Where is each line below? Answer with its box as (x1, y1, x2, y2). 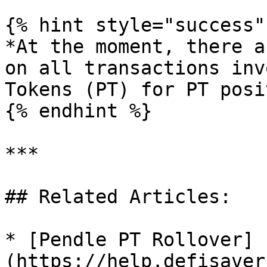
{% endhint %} (5, 100, 152, 122)
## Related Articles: (5, 186, 231, 207)
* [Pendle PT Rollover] (5, 229, 254, 250)
